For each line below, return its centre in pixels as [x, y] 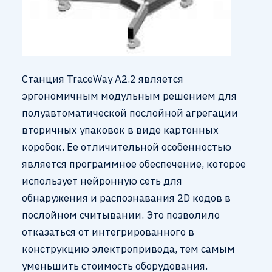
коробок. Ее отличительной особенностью [126, 147]
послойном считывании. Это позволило [121, 215]
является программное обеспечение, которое [134, 164]
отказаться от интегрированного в [108, 232]
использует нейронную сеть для [102, 181]
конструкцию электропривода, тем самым [128, 249]
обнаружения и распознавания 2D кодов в [126, 198]
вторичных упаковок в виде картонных [120, 130]
